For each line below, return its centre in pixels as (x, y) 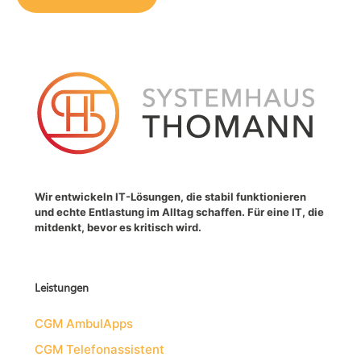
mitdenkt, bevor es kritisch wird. (118, 227)
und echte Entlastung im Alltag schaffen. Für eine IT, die (180, 212)
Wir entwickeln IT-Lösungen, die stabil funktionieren (171, 196)
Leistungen (62, 287)
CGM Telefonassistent (100, 349)
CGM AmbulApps (84, 323)
